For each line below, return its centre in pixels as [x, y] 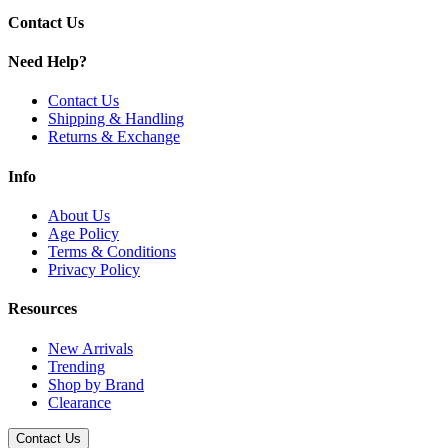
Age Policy [83, 233]
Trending [76, 366]
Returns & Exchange [114, 137]
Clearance [79, 402]
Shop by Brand [96, 384]
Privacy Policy [94, 269]
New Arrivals [90, 348]
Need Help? [47, 62]
